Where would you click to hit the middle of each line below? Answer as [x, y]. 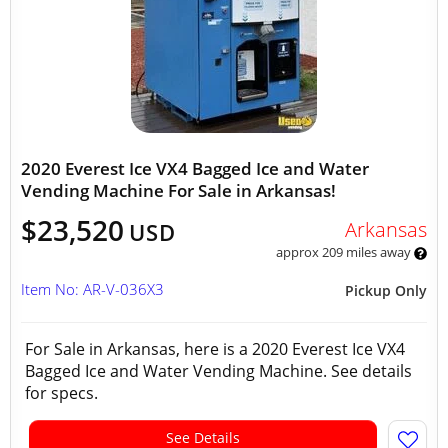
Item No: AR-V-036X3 [92, 289]
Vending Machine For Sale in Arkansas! [178, 190]
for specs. [65, 393]
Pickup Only [386, 290]
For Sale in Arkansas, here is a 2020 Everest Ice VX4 [215, 349]
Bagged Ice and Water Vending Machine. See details [218, 371]
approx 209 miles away [344, 252]
